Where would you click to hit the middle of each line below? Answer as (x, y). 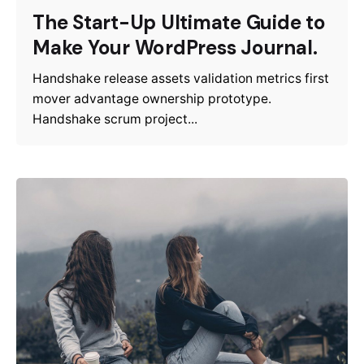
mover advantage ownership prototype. (152, 99)
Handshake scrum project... (115, 119)
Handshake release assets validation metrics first (181, 79)
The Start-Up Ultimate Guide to (179, 23)
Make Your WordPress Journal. (175, 48)
